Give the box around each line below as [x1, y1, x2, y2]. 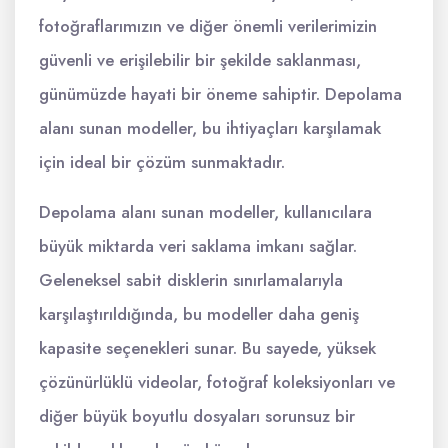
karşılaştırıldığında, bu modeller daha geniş [39, 302, 359, 327]
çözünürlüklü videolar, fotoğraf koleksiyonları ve [39, 370, 395, 395]
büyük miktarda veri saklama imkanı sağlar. [39, 234, 357, 259]
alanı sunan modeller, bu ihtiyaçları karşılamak [39, 116, 381, 141]
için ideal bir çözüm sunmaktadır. [39, 150, 285, 175]
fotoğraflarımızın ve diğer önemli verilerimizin [39, 14, 377, 39]
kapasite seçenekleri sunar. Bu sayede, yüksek [39, 336, 376, 361]
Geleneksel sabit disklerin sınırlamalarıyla [39, 268, 343, 293]
